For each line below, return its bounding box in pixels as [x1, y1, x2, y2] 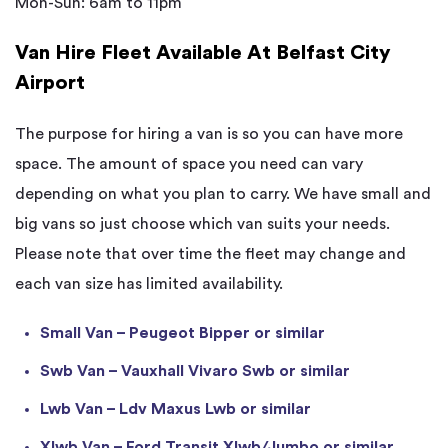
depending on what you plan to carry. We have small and [15, 186, 431, 203]
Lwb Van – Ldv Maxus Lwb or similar [40, 401, 311, 418]
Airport [15, 73, 85, 94]
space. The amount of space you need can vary [15, 156, 363, 173]
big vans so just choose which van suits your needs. [15, 216, 390, 233]
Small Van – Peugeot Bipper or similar [40, 325, 325, 342]
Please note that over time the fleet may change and [15, 246, 406, 263]
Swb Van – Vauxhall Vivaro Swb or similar [40, 363, 350, 380]
